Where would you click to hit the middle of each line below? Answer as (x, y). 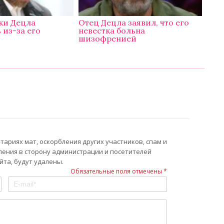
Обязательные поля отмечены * (119, 171)
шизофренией (108, 39)
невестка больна (112, 31)
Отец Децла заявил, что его (134, 23)
